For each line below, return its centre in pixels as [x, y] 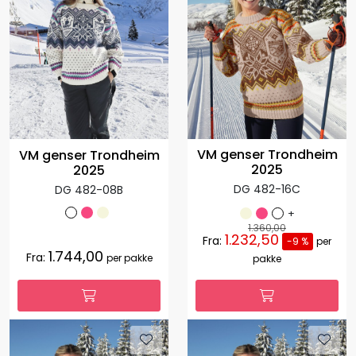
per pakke [129, 258]
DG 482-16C [267, 190]
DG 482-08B [89, 190]
